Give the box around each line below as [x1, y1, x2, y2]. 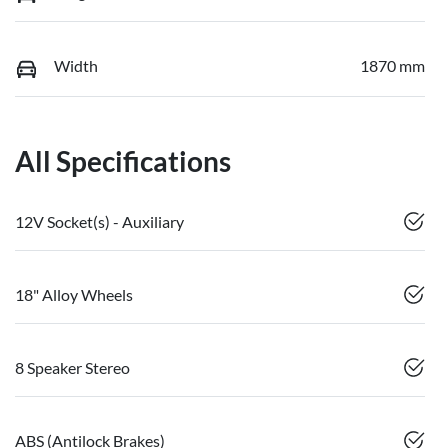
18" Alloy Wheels [15, 284, 133, 304]
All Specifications [15, 143, 231, 178]
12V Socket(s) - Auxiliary [15, 211, 184, 231]
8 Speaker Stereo [15, 357, 130, 377]
